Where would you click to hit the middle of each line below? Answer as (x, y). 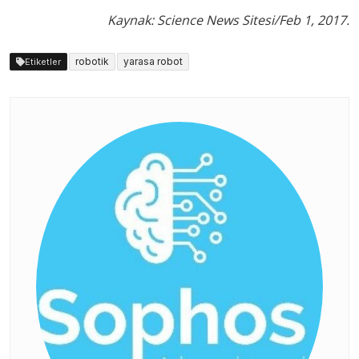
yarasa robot (153, 61)
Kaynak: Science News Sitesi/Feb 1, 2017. (228, 20)
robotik (92, 61)
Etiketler (43, 61)
